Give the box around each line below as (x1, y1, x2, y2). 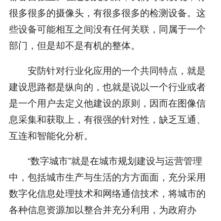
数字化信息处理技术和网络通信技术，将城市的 (8, 185, 206, 199)
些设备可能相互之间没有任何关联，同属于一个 (8, 22, 206, 36)
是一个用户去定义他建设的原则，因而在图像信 (8, 95, 206, 109)
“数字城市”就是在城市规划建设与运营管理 (8, 153, 202, 167)
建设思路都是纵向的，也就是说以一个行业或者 (8, 79, 206, 93)
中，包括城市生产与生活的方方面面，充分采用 (8, 169, 206, 183)
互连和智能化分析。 (8, 128, 93, 142)
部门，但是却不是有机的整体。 (8, 38, 140, 52)
